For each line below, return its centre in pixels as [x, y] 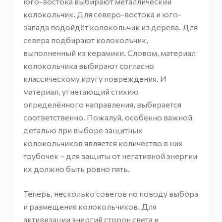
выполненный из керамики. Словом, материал [109, 53]
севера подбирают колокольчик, [85, 40]
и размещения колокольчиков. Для [90, 206]
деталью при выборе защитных [83, 130]
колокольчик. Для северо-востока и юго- [102, 14]
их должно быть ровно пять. [76, 169]
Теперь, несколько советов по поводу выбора [111, 194]
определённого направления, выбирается [102, 104]
